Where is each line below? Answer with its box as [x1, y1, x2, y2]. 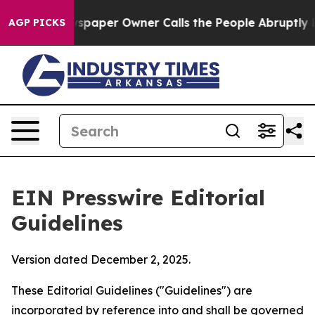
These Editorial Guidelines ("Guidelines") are [11, 283, 252, 297]
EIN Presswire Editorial [11, 184, 265, 211]
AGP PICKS [8, 16, 65, 29]
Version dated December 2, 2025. [11, 252, 191, 266]
